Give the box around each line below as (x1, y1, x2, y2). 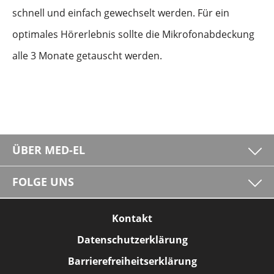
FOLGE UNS (12, 174, 74, 189)
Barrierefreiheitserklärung (67, 254, 197, 268)
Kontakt (112, 212, 152, 225)
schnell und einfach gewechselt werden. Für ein (12, 6, 229, 20)
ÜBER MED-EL (12, 143, 85, 157)
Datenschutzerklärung (76, 233, 188, 246)
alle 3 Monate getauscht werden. (12, 49, 162, 62)
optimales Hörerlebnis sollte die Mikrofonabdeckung (12, 28, 254, 41)
